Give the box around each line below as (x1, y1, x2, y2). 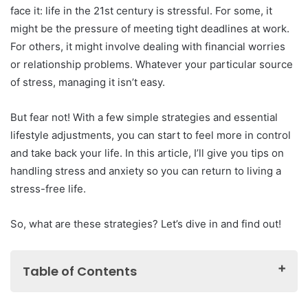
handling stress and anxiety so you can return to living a (10, 164, 281, 177)
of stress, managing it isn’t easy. (10, 76, 165, 89)
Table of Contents (23, 263, 137, 280)
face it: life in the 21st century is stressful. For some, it (10, 4, 272, 17)
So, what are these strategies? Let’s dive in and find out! (10, 217, 281, 230)
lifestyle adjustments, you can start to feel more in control (10, 129, 291, 142)
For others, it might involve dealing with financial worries (10, 40, 285, 53)
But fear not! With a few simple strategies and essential (10, 111, 278, 124)
